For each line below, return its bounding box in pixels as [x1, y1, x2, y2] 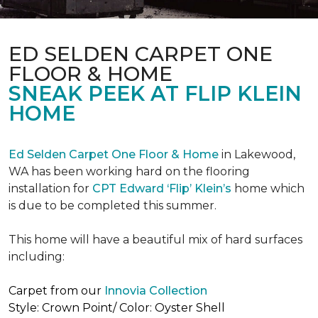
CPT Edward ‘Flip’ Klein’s [92, 182, 231, 195]
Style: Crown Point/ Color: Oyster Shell [9, 301, 228, 314]
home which [231, 182, 305, 195]
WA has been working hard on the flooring [9, 165, 250, 178]
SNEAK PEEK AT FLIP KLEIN [9, 81, 302, 106]
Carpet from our [9, 284, 104, 297]
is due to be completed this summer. [9, 199, 216, 212]
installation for [9, 182, 92, 195]
